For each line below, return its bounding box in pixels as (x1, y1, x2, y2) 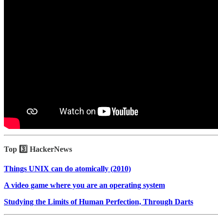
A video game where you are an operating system (4, 181, 165, 189)
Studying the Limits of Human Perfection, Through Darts (4, 197, 193, 206)
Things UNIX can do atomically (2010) (4, 164, 131, 173)
